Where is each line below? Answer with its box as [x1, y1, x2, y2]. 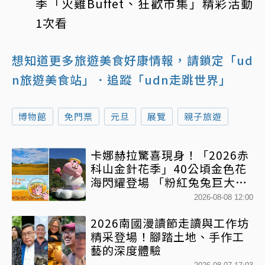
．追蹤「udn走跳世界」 [95, 71, 231, 89]
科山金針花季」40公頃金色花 [91, 160, 247, 177]
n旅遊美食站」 [12, 71, 95, 89]
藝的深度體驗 [91, 242, 161, 258]
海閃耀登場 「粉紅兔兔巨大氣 [91, 174, 247, 190]
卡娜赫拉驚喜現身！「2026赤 [91, 147, 249, 163]
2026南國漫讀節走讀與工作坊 [91, 215, 249, 231]
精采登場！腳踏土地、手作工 [91, 228, 244, 245]
